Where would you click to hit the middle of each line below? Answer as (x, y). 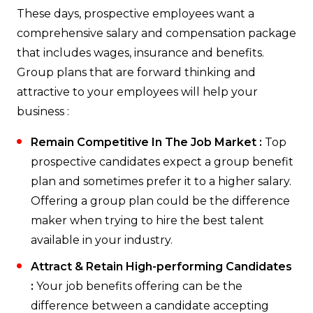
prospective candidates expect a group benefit (162, 162)
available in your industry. (102, 240)
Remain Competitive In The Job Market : (146, 143)
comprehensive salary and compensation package (156, 34)
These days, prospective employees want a (136, 14)
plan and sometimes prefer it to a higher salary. (161, 182)
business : (43, 112)
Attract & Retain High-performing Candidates (161, 267)
